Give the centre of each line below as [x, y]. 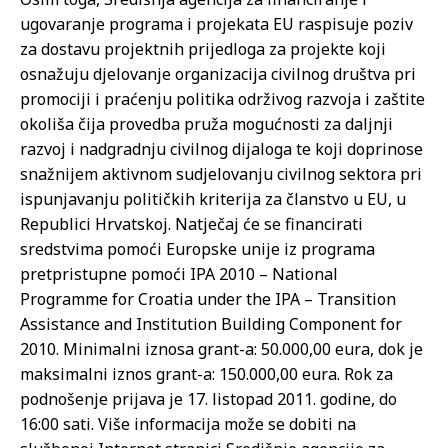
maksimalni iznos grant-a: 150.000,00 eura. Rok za [206, 374]
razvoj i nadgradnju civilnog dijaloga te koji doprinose [221, 149]
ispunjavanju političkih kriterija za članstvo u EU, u [213, 199]
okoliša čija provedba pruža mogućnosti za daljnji [206, 124]
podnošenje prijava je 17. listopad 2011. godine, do [208, 399]
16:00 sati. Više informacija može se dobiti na [188, 424]
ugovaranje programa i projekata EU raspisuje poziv [216, 24]
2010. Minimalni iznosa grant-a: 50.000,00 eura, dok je [221, 349]
